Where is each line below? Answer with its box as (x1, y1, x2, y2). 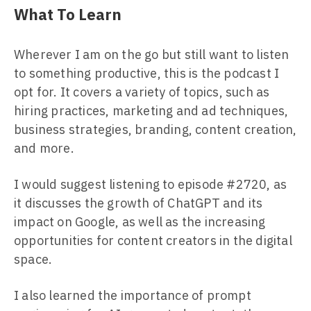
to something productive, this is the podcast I (14, 65, 280, 81)
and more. (14, 140, 74, 156)
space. (14, 251, 53, 267)
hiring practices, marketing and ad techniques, (14, 103, 289, 119)
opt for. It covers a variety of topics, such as (14, 84, 270, 100)
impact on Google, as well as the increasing (14, 214, 266, 230)
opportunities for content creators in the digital (14, 233, 292, 249)
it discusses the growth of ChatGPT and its (14, 195, 263, 211)
